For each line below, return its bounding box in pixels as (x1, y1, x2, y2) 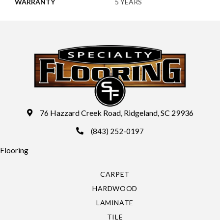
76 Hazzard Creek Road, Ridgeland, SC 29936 (39, 108, 193, 117)
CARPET (100, 169, 130, 178)
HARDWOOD (92, 184, 137, 192)
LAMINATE (96, 198, 134, 207)
